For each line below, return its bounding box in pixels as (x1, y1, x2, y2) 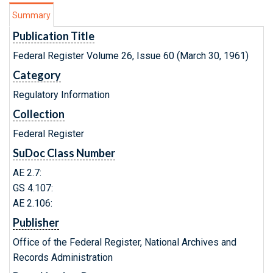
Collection (13, 107, 65, 121)
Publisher (13, 216, 59, 229)
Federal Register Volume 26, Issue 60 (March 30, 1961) (13, 50, 249, 62)
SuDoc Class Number (13, 146, 115, 160)
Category (13, 68, 61, 82)
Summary (12, 10, 51, 20)
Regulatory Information (13, 89, 110, 101)
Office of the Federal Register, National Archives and (13, 236, 236, 248)
